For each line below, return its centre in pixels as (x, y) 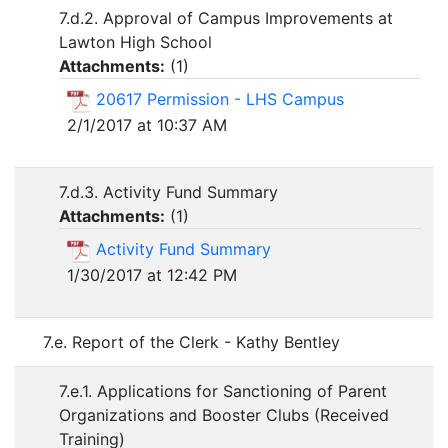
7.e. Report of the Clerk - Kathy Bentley (191, 342)
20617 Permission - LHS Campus (220, 99)
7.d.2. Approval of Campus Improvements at (226, 18)
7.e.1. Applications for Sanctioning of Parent (223, 391)
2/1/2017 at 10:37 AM (147, 124)
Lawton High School (135, 42)
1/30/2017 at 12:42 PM (152, 274)
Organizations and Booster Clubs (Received (224, 415)
